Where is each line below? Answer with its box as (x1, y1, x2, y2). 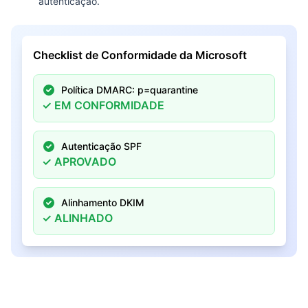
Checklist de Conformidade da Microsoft (33, 48, 247, 62)
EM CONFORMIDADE (54, 98, 164, 112)
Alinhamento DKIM (61, 197, 144, 208)
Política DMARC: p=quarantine (61, 84, 198, 96)
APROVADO (54, 155, 116, 168)
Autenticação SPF (61, 140, 142, 152)
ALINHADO (54, 211, 113, 225)
